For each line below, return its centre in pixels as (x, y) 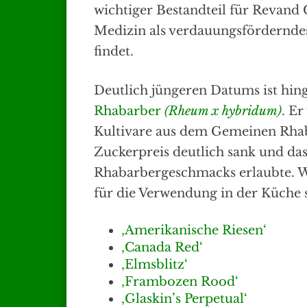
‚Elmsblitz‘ (155, 265)
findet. (114, 52)
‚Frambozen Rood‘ (180, 282)
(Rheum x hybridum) (223, 111)
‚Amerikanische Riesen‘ (194, 231)
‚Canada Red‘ (162, 248)
